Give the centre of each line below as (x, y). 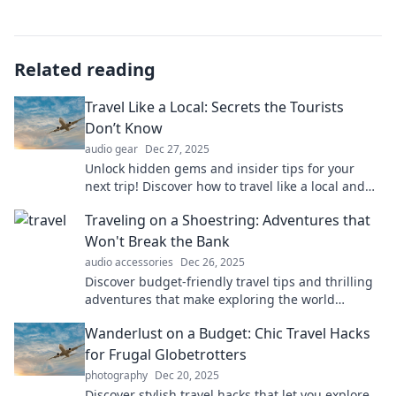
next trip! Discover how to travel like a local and (225, 186)
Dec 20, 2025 (187, 375)
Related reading (85, 69)
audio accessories (129, 262)
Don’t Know (124, 128)
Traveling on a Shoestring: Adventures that (228, 220)
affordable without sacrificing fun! (186, 317)
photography (116, 375)
